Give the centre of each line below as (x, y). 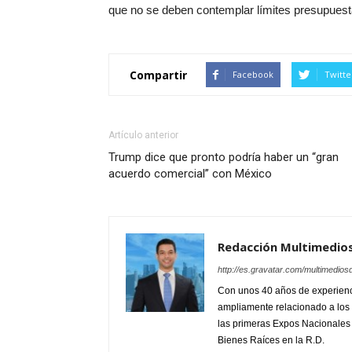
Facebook (253, 75)
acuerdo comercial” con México (190, 174)
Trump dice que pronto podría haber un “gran (224, 158)
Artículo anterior (143, 136)
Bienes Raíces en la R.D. (271, 341)
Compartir (158, 75)
